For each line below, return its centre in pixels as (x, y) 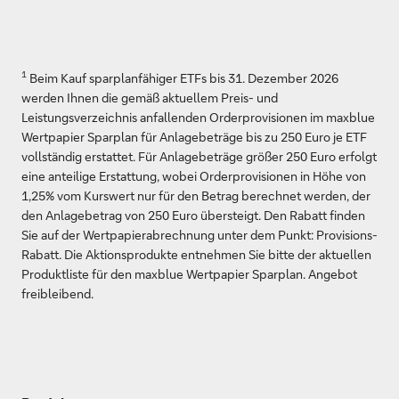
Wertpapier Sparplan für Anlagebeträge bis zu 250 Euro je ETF (194, 136)
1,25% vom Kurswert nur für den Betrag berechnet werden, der (196, 195)
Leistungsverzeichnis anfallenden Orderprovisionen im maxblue (198, 117)
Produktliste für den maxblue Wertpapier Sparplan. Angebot (189, 273)
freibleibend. (57, 293)
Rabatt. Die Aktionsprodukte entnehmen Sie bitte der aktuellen (196, 254)
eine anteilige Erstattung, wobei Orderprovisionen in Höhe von (194, 175)
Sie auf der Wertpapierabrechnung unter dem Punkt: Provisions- (199, 234)
